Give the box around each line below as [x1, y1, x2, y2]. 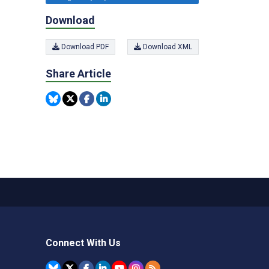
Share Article [46, 67, 111, 80]
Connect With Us [46, 237, 121, 249]
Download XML [141, 43, 192, 51]
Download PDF [59, 43, 109, 51]
